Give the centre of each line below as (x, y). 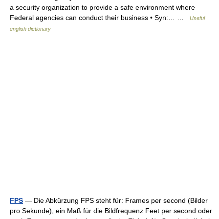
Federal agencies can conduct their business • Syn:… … (100, 18)
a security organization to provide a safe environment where (102, 7)
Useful (197, 18)
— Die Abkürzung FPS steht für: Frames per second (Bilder (115, 200)
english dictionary (30, 29)
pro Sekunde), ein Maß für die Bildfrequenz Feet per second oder (111, 211)
